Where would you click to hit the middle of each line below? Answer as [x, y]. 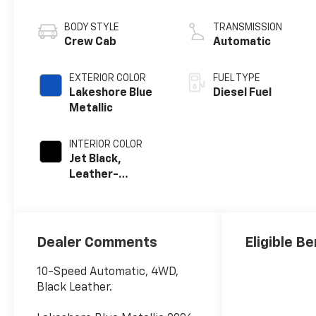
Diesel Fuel [243, 93]
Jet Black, [96, 160]
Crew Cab [91, 43]
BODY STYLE [92, 28]
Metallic [91, 109]
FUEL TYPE [237, 79]
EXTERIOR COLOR [108, 79]
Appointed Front [115, 191]
